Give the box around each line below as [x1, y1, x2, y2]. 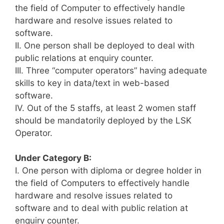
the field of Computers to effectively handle [15, 178, 189, 188]
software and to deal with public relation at [15, 203, 188, 213]
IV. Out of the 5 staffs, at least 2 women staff [15, 102, 196, 113]
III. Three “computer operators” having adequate [15, 65, 207, 75]
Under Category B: [15, 153, 91, 163]
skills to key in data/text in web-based [15, 77, 169, 88]
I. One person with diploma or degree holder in [15, 165, 201, 176]
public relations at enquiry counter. [15, 52, 153, 63]
